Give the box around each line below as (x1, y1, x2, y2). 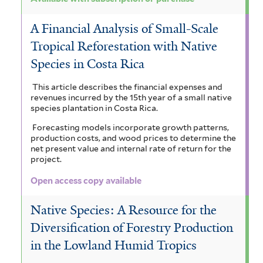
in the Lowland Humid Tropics (31, 237, 197, 254)
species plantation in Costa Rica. (31, 103, 158, 113)
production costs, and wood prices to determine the (31, 133, 236, 143)
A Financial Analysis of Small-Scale (31, 20, 218, 37)
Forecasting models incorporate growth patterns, (32, 122, 229, 132)
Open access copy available (31, 175, 141, 186)
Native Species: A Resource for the (31, 201, 217, 218)
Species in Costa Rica (31, 55, 144, 72)
